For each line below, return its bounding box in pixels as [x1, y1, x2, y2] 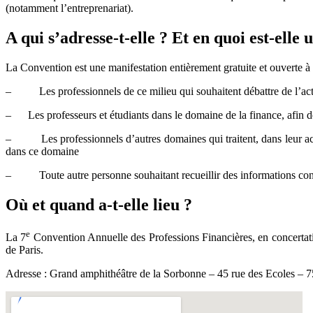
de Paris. [6, 244, 43, 256]
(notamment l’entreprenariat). [6, 2, 133, 15]
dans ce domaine [6, 145, 79, 158]
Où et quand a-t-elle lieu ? [6, 195, 192, 214]
